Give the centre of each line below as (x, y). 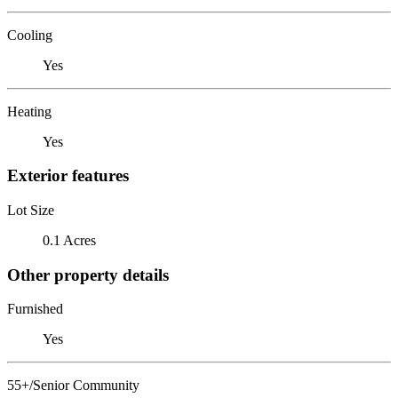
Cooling (30, 35)
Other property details (88, 275)
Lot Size (31, 210)
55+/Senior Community (73, 386)
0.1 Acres (69, 240)
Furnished (35, 309)
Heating (29, 111)
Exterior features (68, 176)
